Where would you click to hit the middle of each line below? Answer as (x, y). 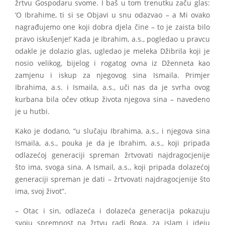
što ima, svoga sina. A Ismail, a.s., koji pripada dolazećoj (113, 167)
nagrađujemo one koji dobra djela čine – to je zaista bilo (113, 27)
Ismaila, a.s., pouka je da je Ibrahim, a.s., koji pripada (113, 143)
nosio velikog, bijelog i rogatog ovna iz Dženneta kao (113, 64)
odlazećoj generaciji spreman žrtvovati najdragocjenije (113, 155)
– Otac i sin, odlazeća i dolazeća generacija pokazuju (113, 211)
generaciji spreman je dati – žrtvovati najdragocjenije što (113, 180)
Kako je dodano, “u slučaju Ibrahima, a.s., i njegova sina (113, 131)
